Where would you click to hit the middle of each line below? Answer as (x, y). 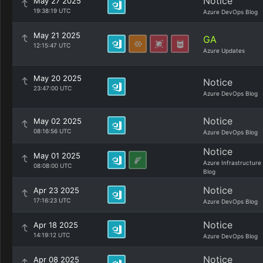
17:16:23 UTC (52, 200)
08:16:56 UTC (52, 131)
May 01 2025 (57, 156)
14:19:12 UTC (52, 235)
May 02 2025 (58, 121)
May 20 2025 (58, 78)
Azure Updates (224, 50)
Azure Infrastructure (232, 163)
